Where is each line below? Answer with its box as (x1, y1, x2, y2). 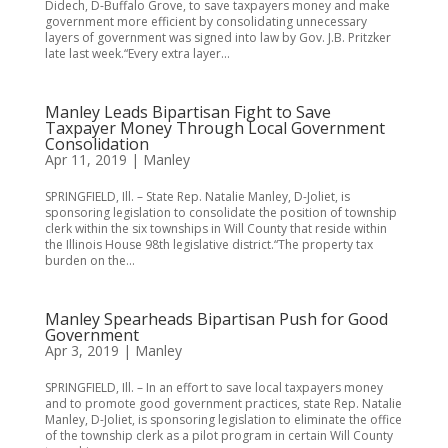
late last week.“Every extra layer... (44, 45, 230, 62)
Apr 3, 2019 (44, 341, 119, 360)
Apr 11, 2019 (44, 150, 127, 169)
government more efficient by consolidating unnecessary (44, 13, 367, 30)
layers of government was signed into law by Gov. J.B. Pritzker (44, 29, 391, 46)
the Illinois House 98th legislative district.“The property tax (44, 236, 373, 253)
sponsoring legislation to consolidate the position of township (44, 204, 397, 221)
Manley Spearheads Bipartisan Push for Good (44, 308, 388, 330)
